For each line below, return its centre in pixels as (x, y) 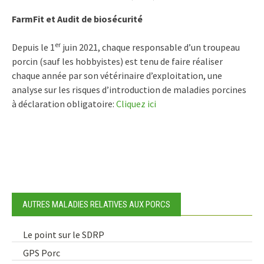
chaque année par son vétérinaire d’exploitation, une (117, 75)
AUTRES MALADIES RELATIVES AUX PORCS (96, 204)
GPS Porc (42, 253)
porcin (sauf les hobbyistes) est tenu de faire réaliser (117, 61)
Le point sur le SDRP (64, 234)
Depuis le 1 (33, 47)
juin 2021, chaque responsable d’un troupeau (150, 47)
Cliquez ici (136, 103)
